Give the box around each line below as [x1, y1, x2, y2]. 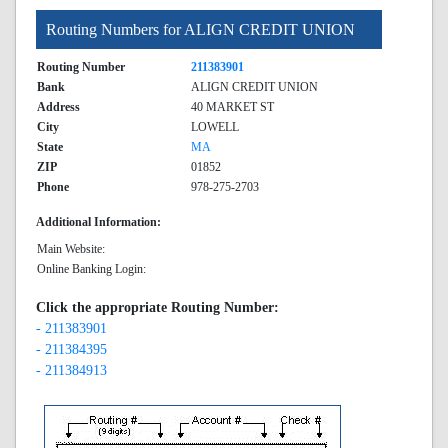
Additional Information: [36, 215, 161, 229]
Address [37, 100, 80, 114]
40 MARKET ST [191, 100, 274, 114]
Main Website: [37, 242, 105, 256]
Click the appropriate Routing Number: [36, 300, 279, 315]
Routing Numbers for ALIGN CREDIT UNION [46, 21, 355, 38]
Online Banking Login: [37, 262, 146, 276]
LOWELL [191, 120, 239, 134]
